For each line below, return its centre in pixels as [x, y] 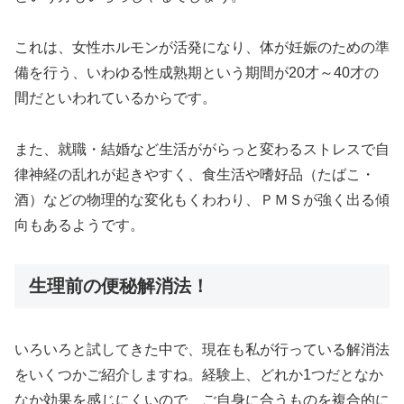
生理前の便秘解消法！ [119, 285]
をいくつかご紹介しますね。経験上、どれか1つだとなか [199, 375]
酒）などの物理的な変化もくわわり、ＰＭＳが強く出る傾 [202, 199]
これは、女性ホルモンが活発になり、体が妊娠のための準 [202, 48]
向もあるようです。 [79, 225]
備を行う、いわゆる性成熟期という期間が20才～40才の [197, 73]
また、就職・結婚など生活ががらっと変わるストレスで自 [202, 149]
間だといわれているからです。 [115, 98]
